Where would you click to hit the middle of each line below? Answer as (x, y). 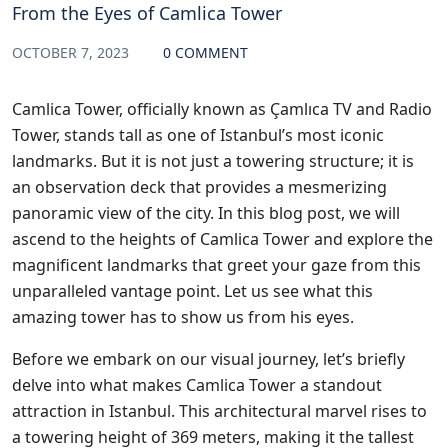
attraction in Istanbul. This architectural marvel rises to (219, 410)
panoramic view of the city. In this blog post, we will (206, 212)
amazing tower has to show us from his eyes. (183, 316)
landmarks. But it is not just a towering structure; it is (213, 160)
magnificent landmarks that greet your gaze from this (216, 264)
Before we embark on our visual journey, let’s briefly (208, 358)
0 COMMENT (205, 52)
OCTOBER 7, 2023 (72, 52)
